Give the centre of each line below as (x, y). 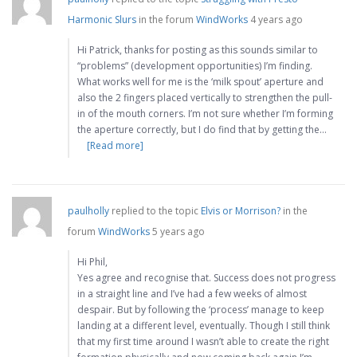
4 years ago (277, 20)
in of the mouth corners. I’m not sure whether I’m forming (205, 114)
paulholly (88, 211)
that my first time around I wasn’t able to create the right (203, 342)
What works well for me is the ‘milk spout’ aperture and (200, 82)
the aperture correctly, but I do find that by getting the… (202, 130)
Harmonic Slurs (102, 20)
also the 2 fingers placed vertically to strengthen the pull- (205, 98)
